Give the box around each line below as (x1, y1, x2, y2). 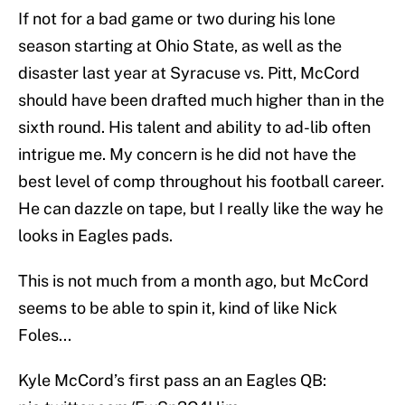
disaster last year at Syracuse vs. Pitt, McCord (18, 63, 360, 83)
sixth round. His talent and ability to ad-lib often (18, 118, 371, 137)
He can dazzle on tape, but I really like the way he (18, 199, 383, 219)
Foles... (18, 325, 71, 345)
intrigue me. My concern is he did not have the (18, 145, 356, 165)
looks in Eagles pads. (18, 226, 173, 246)
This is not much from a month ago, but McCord (18, 271, 369, 291)
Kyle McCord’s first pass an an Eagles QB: (18, 371, 326, 391)
